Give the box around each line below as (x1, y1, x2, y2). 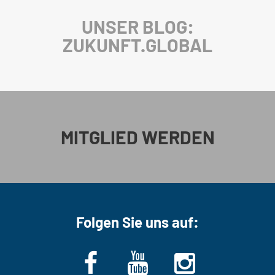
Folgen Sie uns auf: (76, 212, 199, 231)
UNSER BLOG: (81, 15, 194, 37)
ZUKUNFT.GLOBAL (63, 33, 212, 56)
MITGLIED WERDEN (60, 125, 215, 148)
